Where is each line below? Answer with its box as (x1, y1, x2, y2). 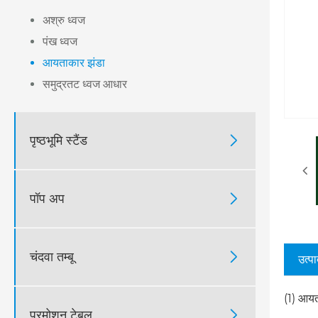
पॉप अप (30, 190, 65, 207)
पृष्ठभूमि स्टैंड (30, 132, 87, 148)
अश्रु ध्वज (43, 13, 85, 28)
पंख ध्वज (43, 35, 77, 49)
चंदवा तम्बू (30, 248, 74, 265)
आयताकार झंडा (43, 56, 105, 70)
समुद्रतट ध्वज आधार (43, 77, 127, 92)
